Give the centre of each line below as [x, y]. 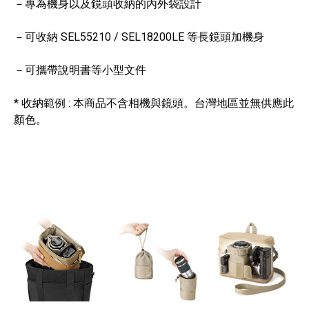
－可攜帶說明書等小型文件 [80, 70]
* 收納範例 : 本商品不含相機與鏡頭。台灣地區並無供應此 [154, 103]
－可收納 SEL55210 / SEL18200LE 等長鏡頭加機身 [139, 37]
